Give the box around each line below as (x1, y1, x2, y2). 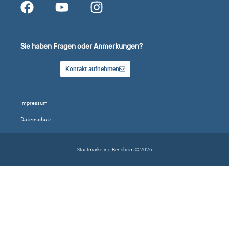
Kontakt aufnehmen (65, 65, 120, 73)
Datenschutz (20, 116, 52, 123)
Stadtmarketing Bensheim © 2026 (77, 147, 152, 152)
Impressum (20, 100, 48, 106)
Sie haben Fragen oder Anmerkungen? (20, 42, 143, 51)
